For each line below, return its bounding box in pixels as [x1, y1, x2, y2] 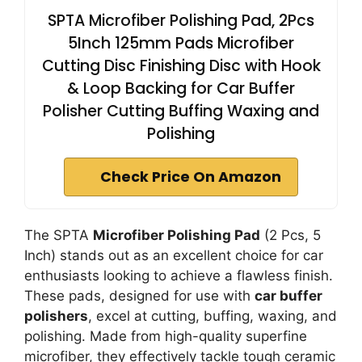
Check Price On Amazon [100, 167, 281, 187]
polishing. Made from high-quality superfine [24, 328, 307, 345]
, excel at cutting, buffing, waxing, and [88, 308, 337, 325]
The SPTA [24, 227, 93, 244]
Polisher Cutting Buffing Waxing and [43, 100, 319, 123]
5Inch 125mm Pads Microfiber [68, 32, 294, 55]
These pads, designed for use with [24, 288, 255, 305]
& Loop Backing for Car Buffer [67, 78, 295, 100]
